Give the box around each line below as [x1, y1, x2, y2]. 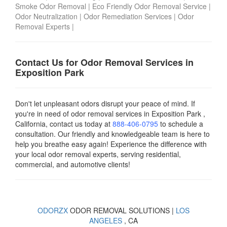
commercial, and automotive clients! [15, 159, 130, 170]
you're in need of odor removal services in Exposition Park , [15, 108, 205, 119]
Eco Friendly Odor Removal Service [92, 1, 207, 12]
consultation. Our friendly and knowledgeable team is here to [15, 129, 210, 139]
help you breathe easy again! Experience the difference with [15, 139, 207, 149]
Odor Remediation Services [84, 11, 172, 22]
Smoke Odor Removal [15, 1, 86, 12]
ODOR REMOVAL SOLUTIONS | [68, 205, 176, 216]
